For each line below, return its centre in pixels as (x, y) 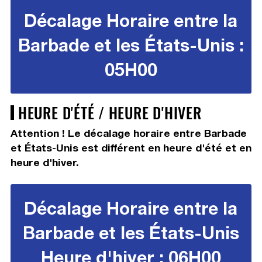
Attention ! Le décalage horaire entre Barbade (128, 133)
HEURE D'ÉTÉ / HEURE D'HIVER (110, 113)
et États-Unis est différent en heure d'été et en (131, 148)
